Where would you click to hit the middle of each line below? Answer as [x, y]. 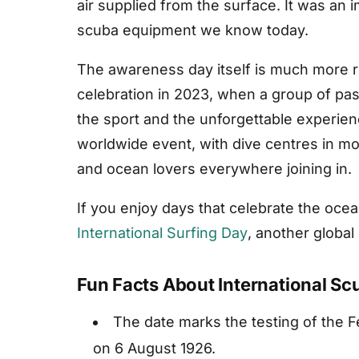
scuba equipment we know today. [193, 30]
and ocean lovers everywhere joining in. [214, 169]
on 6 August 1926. [154, 349]
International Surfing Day [162, 233]
